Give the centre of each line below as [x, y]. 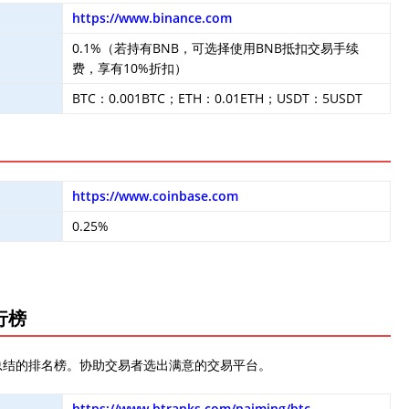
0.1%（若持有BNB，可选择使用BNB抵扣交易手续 [215, 48]
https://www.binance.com [152, 18]
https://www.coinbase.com [155, 196]
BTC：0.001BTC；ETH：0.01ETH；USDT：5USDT [217, 99]
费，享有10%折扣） [130, 68]
